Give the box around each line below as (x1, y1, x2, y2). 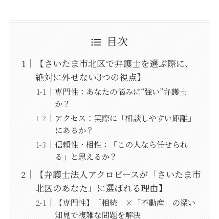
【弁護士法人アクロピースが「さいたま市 (35, 168, 201, 181)
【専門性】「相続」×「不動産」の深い (54, 197, 196, 209)
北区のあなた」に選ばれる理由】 (35, 181, 167, 195)
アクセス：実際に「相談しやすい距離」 (54, 112, 196, 124)
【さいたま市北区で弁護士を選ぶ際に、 (35, 57, 194, 70)
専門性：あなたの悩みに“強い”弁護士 (54, 86, 187, 98)
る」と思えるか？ (54, 151, 117, 163)
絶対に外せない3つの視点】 (35, 70, 146, 84)
